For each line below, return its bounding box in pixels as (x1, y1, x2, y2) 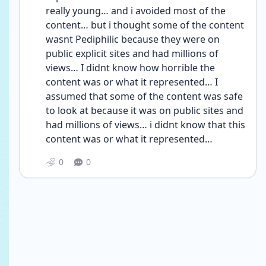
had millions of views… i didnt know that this (46, 118, 245, 131)
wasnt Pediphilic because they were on (46, 33, 220, 46)
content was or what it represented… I (46, 75, 218, 88)
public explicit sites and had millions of (46, 47, 218, 60)
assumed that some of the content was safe (46, 90, 243, 103)
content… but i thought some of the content (46, 18, 244, 31)
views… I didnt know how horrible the (46, 61, 215, 74)
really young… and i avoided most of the (46, 4, 226, 17)
